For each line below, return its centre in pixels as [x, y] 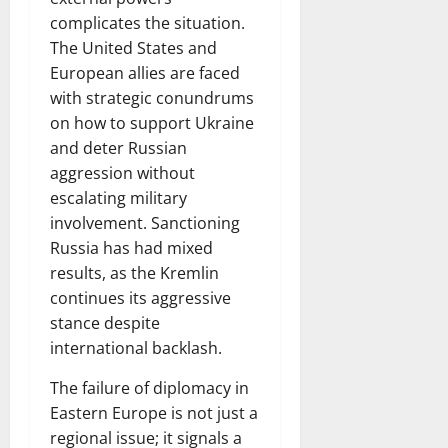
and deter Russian [118, 148]
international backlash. [136, 348]
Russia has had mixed [131, 248]
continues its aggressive [140, 298]
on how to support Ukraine [152, 123]
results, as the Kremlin [134, 273]
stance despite [105, 323]
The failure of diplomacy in [149, 388]
